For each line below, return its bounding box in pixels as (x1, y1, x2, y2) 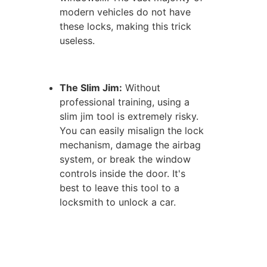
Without (122, 81, 161, 94)
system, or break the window (60, 153, 191, 165)
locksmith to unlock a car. (60, 195, 176, 208)
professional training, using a (60, 95, 190, 108)
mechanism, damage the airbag (60, 138, 201, 151)
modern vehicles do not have (60, 6, 191, 18)
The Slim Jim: (60, 81, 123, 94)
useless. (60, 35, 95, 47)
